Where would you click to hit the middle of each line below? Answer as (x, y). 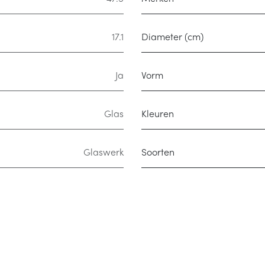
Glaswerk (104, 153)
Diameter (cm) (172, 38)
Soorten (158, 153)
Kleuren (158, 115)
